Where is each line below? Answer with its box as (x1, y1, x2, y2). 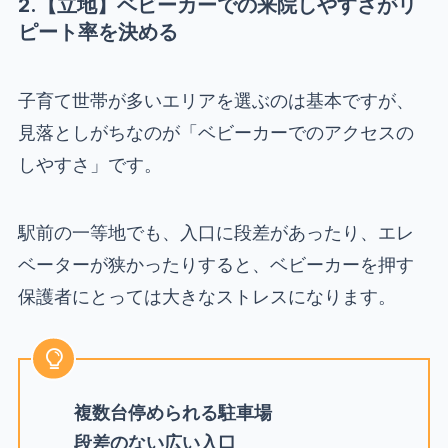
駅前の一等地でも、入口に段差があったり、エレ (17, 221, 414, 243)
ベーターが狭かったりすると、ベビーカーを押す (17, 253, 414, 275)
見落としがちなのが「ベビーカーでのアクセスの (17, 121, 414, 143)
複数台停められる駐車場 (73, 401, 272, 423)
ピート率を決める (17, 19, 178, 44)
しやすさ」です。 (17, 153, 162, 175)
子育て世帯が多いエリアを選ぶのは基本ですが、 (17, 89, 414, 111)
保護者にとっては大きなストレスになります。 (17, 285, 396, 307)
